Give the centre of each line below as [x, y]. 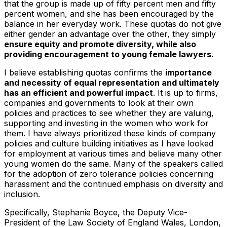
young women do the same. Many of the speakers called [113, 163]
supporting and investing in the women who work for [106, 123]
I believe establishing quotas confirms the [85, 72]
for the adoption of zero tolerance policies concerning [109, 174]
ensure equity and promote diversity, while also [100, 44]
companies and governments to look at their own [99, 103]
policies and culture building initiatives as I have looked [109, 143]
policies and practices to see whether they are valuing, [109, 113]
